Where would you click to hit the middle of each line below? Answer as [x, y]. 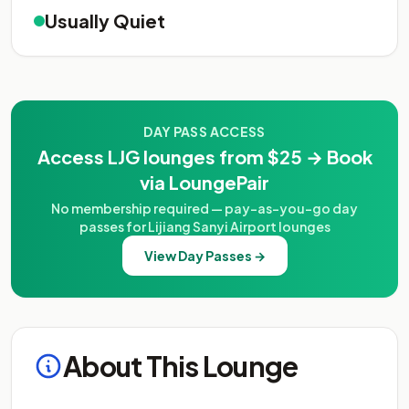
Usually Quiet [105, 21]
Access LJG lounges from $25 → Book [204, 157]
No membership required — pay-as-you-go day [204, 208]
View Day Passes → [204, 256]
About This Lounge [181, 366]
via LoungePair [204, 182]
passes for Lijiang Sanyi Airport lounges [204, 226]
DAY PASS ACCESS [204, 131]
